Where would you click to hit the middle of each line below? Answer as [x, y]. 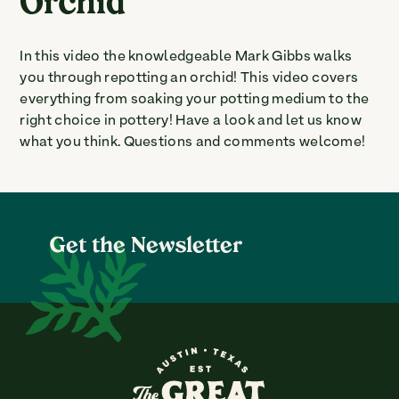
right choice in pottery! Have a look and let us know [191, 121]
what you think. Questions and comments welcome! [193, 142]
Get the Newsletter [147, 248]
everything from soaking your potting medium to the [195, 99]
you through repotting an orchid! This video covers [189, 78]
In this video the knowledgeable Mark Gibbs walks [186, 57]
